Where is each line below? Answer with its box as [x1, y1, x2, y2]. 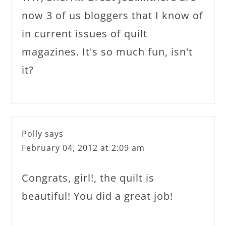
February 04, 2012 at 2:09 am [22, 142, 145, 153]
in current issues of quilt [22, 26, 148, 40]
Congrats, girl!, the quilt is [22, 171, 155, 185]
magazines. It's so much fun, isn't [22, 44, 193, 59]
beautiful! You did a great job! [22, 189, 174, 203]
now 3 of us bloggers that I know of [22, 8, 204, 22]
